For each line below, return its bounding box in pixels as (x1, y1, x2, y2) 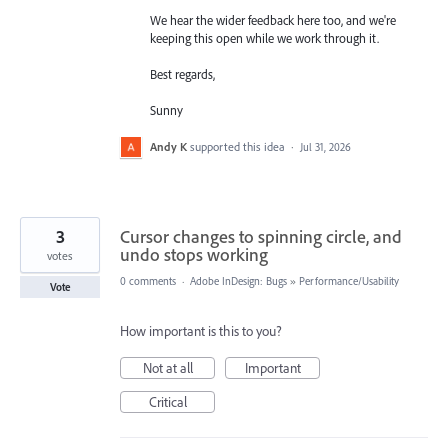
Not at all (142, 359, 193, 378)
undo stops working (120, 243, 268, 267)
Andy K (150, 139, 187, 155)
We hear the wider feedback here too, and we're (150, 11, 396, 28)
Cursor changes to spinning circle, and (120, 225, 402, 249)
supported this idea (190, 139, 288, 155)
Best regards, (150, 65, 215, 82)
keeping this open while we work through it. (150, 29, 379, 46)
